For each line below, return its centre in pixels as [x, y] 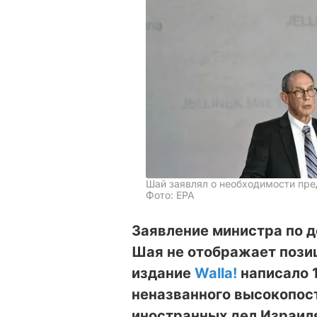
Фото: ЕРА [170, 195]
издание [163, 273]
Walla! [218, 273]
